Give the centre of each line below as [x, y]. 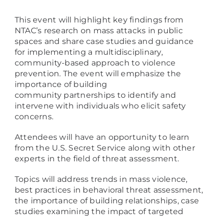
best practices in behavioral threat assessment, [109, 190]
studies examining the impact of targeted [99, 212]
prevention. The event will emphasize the [98, 74]
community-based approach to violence [95, 63]
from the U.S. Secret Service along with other [105, 148]
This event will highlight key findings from [99, 20]
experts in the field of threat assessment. [97, 159]
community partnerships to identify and [96, 95]
